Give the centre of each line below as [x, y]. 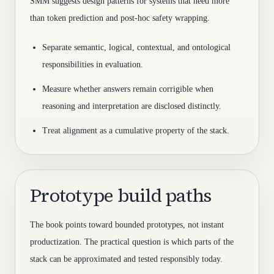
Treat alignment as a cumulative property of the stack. [136, 131]
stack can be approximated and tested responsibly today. [126, 259]
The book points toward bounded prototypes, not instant [127, 225]
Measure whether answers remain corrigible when [128, 89]
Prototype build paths [121, 195]
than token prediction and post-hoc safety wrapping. [120, 18]
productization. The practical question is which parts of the [132, 242]
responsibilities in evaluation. [93, 65]
